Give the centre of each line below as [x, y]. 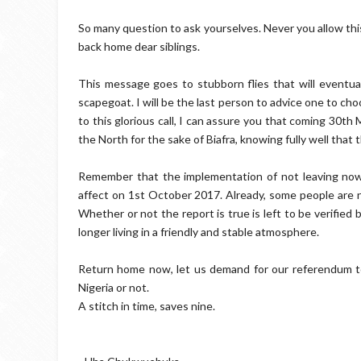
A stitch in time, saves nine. [147, 306]
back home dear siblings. [139, 46]
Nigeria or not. [114, 287]
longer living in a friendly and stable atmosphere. [199, 232]
